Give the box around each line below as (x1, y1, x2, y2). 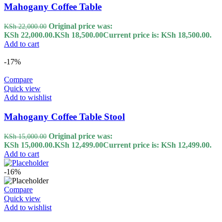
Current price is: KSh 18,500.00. (103, 31, 212, 40)
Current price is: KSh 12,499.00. (103, 140, 212, 149)
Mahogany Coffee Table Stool (4, 111, 125, 122)
